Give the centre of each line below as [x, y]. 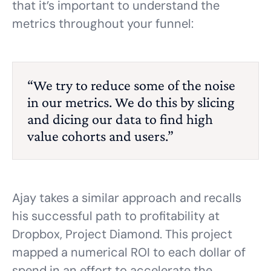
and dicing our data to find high [120, 119]
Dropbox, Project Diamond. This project [122, 234]
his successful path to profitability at [116, 216]
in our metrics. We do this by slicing [131, 102]
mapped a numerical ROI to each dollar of [129, 252]
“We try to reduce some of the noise [131, 85]
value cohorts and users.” [100, 136]
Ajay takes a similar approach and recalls [127, 198]
